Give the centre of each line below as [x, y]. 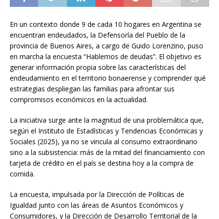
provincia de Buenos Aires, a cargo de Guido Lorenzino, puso [107, 46]
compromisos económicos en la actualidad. [79, 100]
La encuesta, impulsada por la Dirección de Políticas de [97, 195]
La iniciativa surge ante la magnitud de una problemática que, [107, 120]
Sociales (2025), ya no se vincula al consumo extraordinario [104, 142]
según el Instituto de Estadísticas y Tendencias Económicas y [106, 131]
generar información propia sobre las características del [98, 67]
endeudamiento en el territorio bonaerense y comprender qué [108, 78]
